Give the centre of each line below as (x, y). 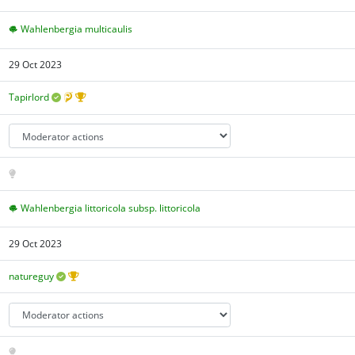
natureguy (32, 277)
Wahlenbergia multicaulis (77, 29)
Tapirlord (29, 97)
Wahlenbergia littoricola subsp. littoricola (111, 208)
